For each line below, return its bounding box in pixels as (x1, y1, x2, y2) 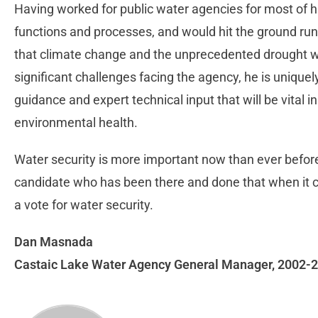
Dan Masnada (14, 234, 93, 250)
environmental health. (14, 115, 141, 131)
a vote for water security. (14, 197, 156, 213)
